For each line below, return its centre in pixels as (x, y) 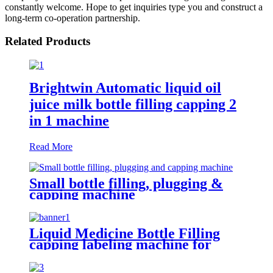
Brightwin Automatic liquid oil (125, 87)
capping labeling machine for (120, 244)
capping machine (82, 194)
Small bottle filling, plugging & (126, 183)
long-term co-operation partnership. (73, 18)
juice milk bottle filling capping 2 (133, 104)
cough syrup (67, 255)
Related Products (48, 41)
